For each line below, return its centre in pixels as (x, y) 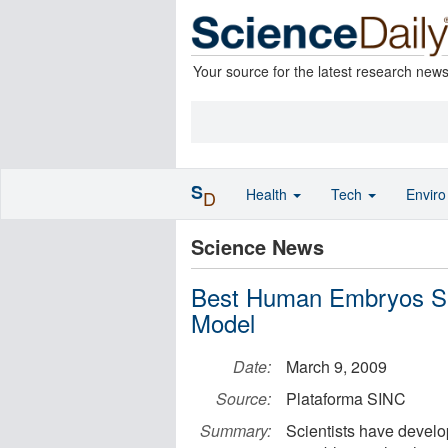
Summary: (235, 430)
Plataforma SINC (346, 398)
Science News (257, 246)
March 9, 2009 (336, 366)
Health (268, 194)
